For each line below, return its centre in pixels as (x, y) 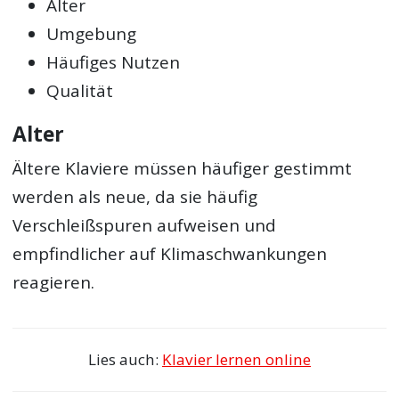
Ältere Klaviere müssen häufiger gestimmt (183, 169)
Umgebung (92, 33)
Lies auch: (125, 359)
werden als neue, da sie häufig (135, 197)
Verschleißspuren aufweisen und (145, 226)
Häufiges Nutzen (114, 62)
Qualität (80, 90)
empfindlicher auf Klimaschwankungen (170, 254)
